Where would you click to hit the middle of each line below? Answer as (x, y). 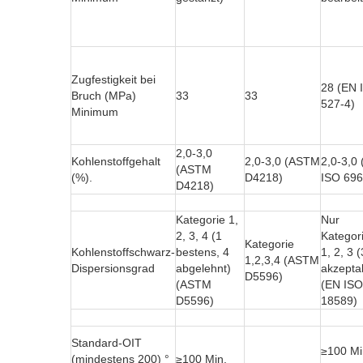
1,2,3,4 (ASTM (282, 261)
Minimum (95, 112)
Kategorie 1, (207, 220)
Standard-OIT (107, 343)
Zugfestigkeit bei (113, 80)
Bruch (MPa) (104, 96)
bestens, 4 (203, 252)
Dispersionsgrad (113, 269)
